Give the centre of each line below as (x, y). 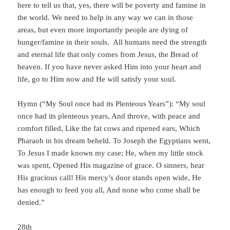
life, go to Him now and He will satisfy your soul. (97, 79)
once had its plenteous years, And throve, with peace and (109, 116)
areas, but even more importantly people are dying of (103, 30)
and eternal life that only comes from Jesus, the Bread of (108, 55)
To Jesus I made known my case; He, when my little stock (111, 153)
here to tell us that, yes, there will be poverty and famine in (112, 5)
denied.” (31, 203)
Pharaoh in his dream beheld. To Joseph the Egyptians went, (114, 141)
